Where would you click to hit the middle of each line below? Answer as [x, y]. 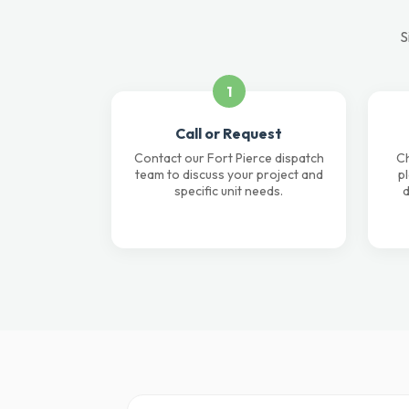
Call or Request [229, 133]
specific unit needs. [229, 191]
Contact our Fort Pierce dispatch [229, 158]
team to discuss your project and [229, 174]
